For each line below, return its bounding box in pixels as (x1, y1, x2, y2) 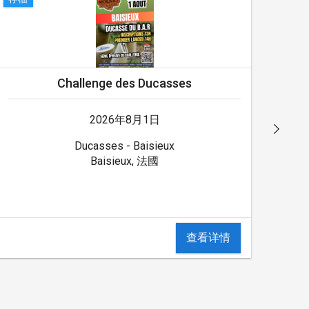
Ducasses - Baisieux (74, 139, 175, 152)
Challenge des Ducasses (57, 75, 192, 90)
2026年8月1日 (89, 112, 160, 126)
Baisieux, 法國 (90, 154, 159, 168)
